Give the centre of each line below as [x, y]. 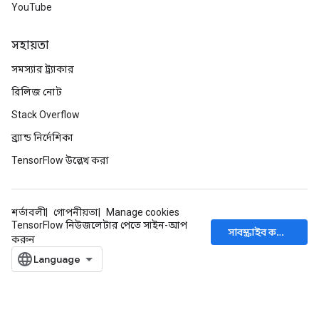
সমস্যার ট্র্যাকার [43, 69]
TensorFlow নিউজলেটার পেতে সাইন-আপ [99, 225]
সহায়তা [30, 46]
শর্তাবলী [28, 212]
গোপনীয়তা [76, 212]
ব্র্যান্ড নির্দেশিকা [42, 137]
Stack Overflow [46, 115]
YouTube [32, 7]
